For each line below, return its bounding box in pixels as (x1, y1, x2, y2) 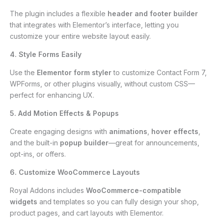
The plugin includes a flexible (10, 9, 108, 18)
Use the (10, 68, 37, 77)
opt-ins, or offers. (10, 149, 66, 158)
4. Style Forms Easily (10, 50, 82, 58)
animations (109, 127, 147, 136)
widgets (10, 197, 37, 206)
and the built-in (10, 138, 60, 147)
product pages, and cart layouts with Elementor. (10, 208, 164, 217)
